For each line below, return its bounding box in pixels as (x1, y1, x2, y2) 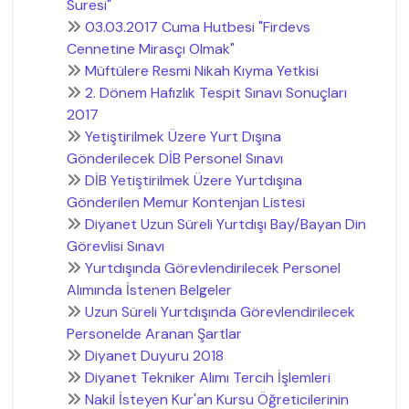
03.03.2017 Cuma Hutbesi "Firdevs (84, 16, 310, 37)
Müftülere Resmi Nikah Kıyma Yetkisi (84, 60, 319, 80)
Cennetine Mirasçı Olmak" (66, 38, 235, 58)
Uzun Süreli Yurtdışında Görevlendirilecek (84, 301, 355, 321)
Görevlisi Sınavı (66, 236, 164, 256)
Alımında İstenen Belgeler (66, 279, 232, 299)
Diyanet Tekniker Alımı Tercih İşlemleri (84, 367, 330, 387)
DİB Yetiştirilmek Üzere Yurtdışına (84, 170, 302, 190)
